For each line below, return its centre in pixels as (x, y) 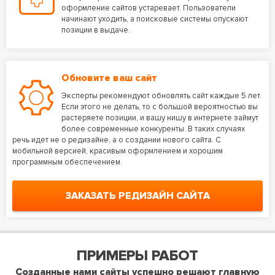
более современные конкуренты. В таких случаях (153, 129)
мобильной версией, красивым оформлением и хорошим (118, 151)
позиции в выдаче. (96, 30)
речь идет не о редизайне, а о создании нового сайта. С (117, 140)
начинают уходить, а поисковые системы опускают (155, 19)
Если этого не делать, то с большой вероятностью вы (160, 107)
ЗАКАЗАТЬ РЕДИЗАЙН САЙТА (137, 196)
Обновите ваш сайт (109, 78)
